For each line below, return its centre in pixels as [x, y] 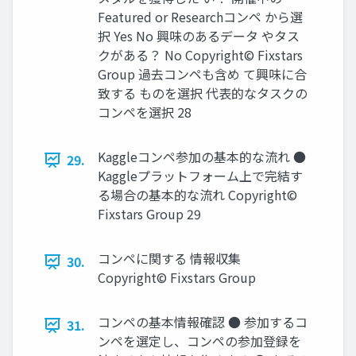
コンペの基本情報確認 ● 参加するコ [203, 322]
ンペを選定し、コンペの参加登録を [199, 341]
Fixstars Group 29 [149, 214]
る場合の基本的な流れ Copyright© [197, 195]
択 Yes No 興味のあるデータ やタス [199, 36]
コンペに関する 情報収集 [169, 259]
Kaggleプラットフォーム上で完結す [200, 176]
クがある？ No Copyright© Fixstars [200, 55]
